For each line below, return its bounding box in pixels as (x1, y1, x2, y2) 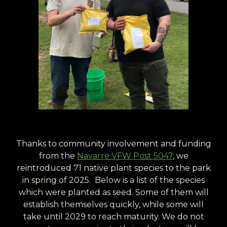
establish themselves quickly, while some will (23, 200, 204, 209)
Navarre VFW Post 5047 (77, 151, 173, 161)
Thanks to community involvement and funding (16, 139, 211, 148)
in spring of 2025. (22, 175, 91, 185)
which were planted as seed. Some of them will (18, 187, 209, 197)
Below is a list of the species (95, 175, 205, 185)
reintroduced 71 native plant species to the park (16, 163, 211, 173)
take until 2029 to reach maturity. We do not (23, 212, 204, 221)
